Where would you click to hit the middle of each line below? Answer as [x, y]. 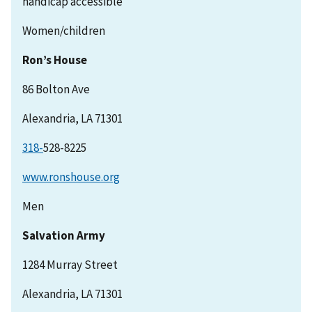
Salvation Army [64, 236]
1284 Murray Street [70, 265]
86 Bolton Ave [56, 89]
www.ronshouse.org [71, 177]
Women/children [64, 31]
